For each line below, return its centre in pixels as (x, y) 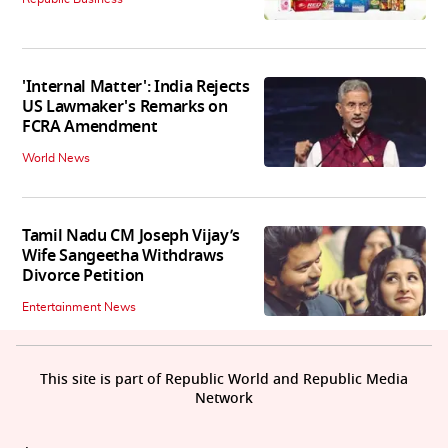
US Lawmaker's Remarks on (125, 106)
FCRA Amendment (90, 126)
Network (224, 398)
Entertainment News (79, 306)
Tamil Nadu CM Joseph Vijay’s (131, 235)
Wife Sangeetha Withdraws (123, 255)
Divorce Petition (83, 275)
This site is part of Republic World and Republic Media (224, 379)
